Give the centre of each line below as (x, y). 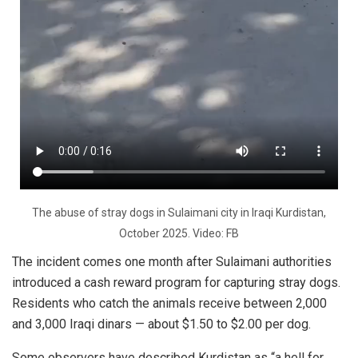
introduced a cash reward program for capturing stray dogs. (176, 282)
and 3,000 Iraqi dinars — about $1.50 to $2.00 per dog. (161, 324)
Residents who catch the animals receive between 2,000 (169, 303)
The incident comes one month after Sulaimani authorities (172, 261)
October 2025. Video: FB (179, 233)
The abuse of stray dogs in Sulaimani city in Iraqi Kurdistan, (179, 212)
